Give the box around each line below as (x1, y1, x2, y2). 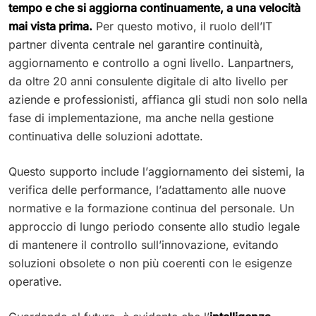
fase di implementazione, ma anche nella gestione (8, 110, 274, 125)
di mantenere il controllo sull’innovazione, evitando (8, 237, 279, 252)
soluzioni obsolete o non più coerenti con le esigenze (8, 255, 292, 270)
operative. (8, 274, 62, 288)
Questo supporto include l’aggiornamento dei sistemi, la (8, 164, 305, 178)
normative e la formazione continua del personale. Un (8, 200, 294, 215)
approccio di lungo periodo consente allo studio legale (8, 219, 300, 233)
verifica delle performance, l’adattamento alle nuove (8, 182, 286, 197)
